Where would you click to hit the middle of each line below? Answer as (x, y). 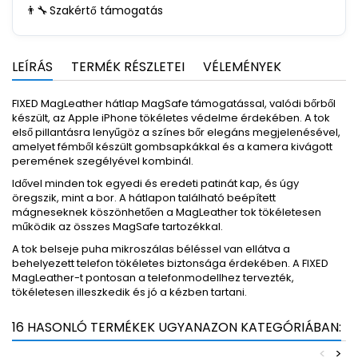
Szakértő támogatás (106, 10)
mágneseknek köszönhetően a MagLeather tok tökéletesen (167, 212)
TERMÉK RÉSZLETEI (128, 67)
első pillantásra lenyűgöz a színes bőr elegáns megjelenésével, (176, 132)
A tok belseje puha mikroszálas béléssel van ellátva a (151, 249)
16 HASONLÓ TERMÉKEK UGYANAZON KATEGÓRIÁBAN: (177, 327)
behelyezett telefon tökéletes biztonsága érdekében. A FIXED (170, 263)
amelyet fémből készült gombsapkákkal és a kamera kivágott (172, 147)
